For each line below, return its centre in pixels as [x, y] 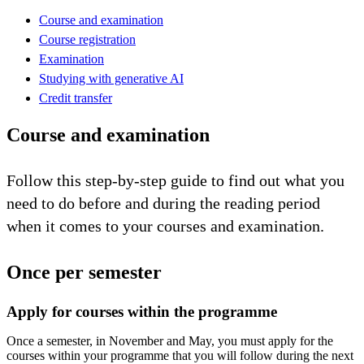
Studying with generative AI [111, 78]
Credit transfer [76, 97]
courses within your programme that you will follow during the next [180, 355]
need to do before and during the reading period [163, 203]
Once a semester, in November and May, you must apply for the [170, 340]
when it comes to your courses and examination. [165, 225]
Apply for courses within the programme [142, 311]
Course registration [87, 39]
